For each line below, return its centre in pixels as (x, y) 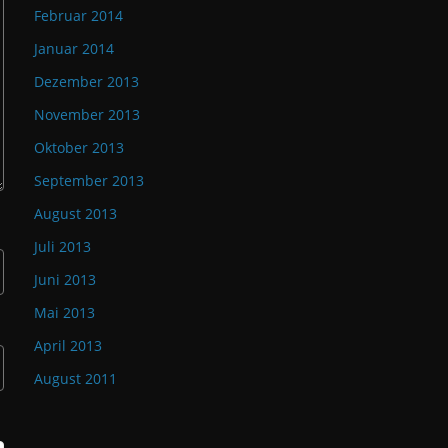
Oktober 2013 (79, 147)
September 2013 (89, 180)
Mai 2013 (64, 312)
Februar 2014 (78, 15)
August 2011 (75, 378)
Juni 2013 (65, 279)
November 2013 (87, 114)
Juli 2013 (62, 246)
